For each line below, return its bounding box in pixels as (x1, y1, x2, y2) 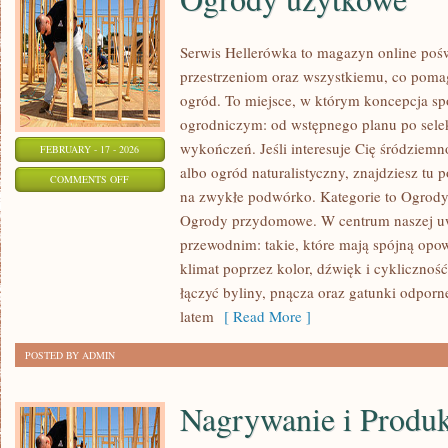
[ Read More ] (214, 306, 311, 326)
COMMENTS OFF (50, 172, 130, 186)
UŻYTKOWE (128, 221, 183, 235)
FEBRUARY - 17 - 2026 (40, 142, 140, 156)
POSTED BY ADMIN (25, 348, 115, 362)
